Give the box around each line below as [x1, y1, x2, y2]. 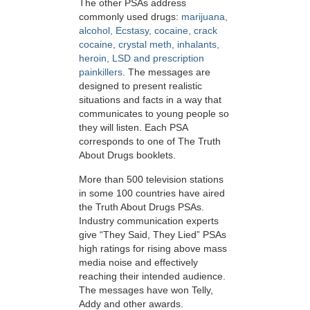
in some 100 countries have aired [79, 187, 225, 199]
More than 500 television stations [79, 173, 224, 185]
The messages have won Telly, [79, 284, 213, 295]
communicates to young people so [79, 108, 229, 120]
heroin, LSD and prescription [79, 53, 204, 64]
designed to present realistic [79, 80, 202, 92]
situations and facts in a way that [79, 94, 221, 106]
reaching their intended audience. [79, 270, 226, 282]
